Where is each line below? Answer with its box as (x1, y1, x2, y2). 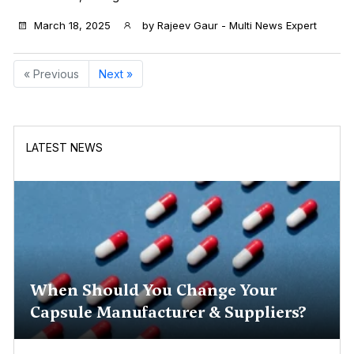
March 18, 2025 (34, 18, 111, 32)
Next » (99, 66, 133, 81)
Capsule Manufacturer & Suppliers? (30, 300, 307, 323)
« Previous (24, 66, 79, 81)
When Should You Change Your (30, 278, 277, 301)
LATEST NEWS (26, 140, 103, 154)
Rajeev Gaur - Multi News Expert (157, 18, 317, 32)
